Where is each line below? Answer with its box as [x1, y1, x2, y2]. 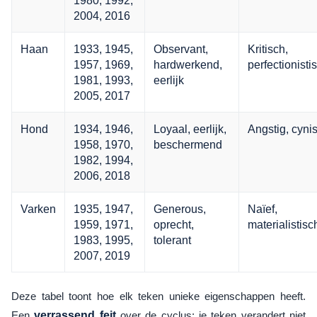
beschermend [154, 138, 222, 151]
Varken [21, 202, 56, 216]
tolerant [154, 234, 191, 247]
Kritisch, [248, 42, 288, 56]
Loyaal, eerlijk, [154, 122, 226, 136]
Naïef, [248, 202, 277, 216]
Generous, [154, 202, 206, 216]
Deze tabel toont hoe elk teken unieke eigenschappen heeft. [11, 290, 306, 303]
